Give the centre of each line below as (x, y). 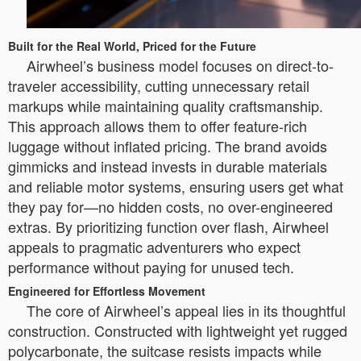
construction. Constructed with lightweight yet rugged (178, 330)
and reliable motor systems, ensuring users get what (176, 186)
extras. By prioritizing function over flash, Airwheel (168, 226)
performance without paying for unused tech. (151, 266)
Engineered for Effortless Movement (107, 290)
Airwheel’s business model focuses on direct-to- (180, 65)
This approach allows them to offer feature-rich (158, 125)
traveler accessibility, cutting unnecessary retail (159, 85)
